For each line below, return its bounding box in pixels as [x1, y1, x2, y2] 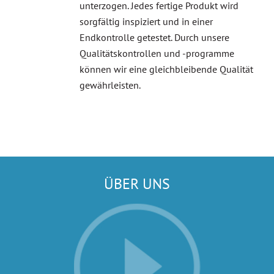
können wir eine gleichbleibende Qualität [79, 67, 253, 80]
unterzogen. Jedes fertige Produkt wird [79, 4, 239, 17]
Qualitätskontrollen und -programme [79, 51, 234, 64]
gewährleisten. [79, 83, 141, 96]
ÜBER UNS [104, 179, 170, 198]
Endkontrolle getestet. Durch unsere [79, 35, 229, 48]
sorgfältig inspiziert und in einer [79, 20, 213, 32]
